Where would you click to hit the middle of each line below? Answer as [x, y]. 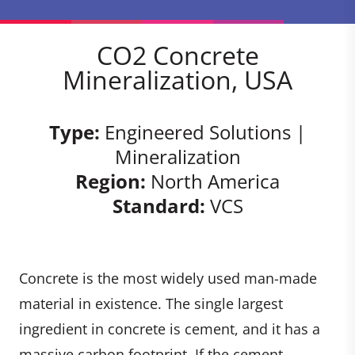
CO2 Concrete [177, 55]
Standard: [158, 205]
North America [213, 181]
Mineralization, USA [177, 79]
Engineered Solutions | [203, 132]
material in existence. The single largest [151, 303]
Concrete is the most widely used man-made [168, 278]
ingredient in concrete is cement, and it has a [170, 328]
